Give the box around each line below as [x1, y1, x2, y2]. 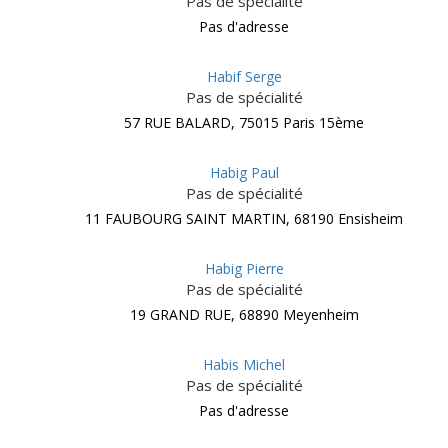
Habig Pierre [204, 259, 284, 278]
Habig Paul [209, 163, 279, 182]
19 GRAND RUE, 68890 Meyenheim [129, 305, 359, 324]
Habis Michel [203, 355, 285, 374]
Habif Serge [206, 67, 282, 86]
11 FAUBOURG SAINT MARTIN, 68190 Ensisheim [85, 209, 403, 228]
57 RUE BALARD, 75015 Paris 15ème [124, 113, 364, 132]
